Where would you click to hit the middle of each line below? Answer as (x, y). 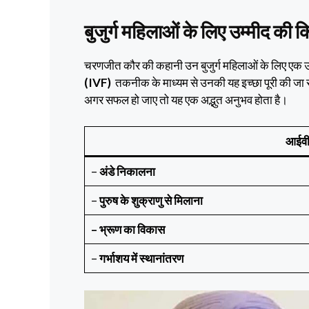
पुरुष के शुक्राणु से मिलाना (151, 200)
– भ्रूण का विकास (128, 229)
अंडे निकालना (127, 171)
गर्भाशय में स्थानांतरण (141, 258)
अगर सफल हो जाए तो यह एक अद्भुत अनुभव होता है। (186, 100)
